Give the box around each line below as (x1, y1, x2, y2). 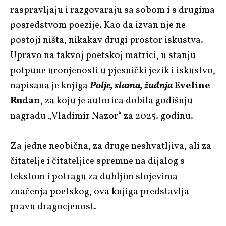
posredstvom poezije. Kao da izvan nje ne (10, 18, 186, 32)
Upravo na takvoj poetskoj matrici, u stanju (10, 48, 196, 62)
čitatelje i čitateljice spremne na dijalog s (10, 154, 185, 168)
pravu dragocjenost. (10, 200, 96, 213)
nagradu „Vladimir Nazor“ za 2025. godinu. (10, 109, 193, 123)
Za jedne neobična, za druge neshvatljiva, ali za (10, 139, 211, 153)
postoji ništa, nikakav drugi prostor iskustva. (10, 33, 203, 47)
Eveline (173, 79, 210, 92)
